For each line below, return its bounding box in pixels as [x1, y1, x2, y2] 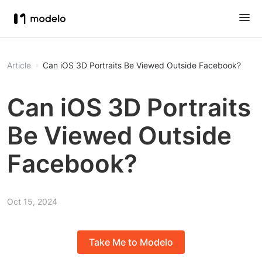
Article [7, 60, 31, 70]
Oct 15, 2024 [7, 196, 57, 206]
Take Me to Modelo [89, 236, 173, 249]
